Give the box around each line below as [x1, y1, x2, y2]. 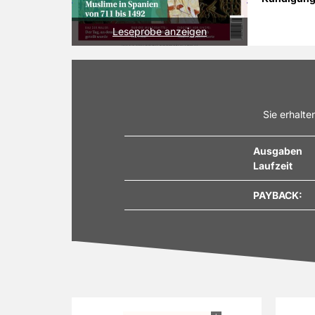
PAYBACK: [252, 189, 302, 201]
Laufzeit [252, 160, 292, 172]
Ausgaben [252, 145, 302, 157]
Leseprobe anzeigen [112, 25, 207, 37]
